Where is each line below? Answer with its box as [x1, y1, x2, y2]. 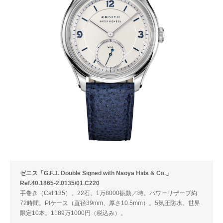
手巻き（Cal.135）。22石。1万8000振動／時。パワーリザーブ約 [20, 189, 197, 197]
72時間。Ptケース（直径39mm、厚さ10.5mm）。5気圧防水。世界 [20, 199, 200, 207]
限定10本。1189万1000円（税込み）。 [20, 209, 126, 217]
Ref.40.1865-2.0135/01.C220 [20, 179, 100, 187]
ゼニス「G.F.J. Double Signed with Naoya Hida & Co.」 [20, 169, 172, 177]
